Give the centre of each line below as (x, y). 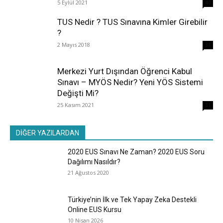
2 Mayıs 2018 (74, 44)
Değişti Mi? (78, 93)
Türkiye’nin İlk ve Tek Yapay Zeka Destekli (132, 199)
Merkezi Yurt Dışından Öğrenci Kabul (125, 71)
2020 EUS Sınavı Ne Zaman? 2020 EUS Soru (136, 152)
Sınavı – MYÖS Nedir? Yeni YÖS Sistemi (130, 82)
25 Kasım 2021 (76, 105)
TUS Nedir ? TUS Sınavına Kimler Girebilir (132, 22)
